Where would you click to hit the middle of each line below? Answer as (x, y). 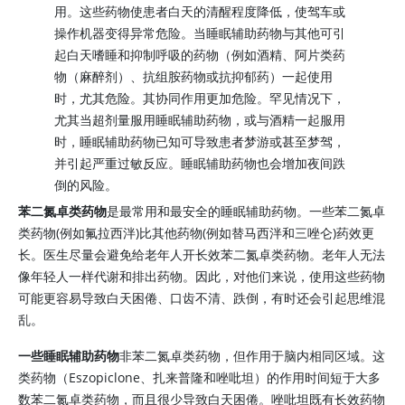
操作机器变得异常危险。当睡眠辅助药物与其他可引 (200, 33)
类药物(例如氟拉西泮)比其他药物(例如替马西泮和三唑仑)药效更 (196, 233)
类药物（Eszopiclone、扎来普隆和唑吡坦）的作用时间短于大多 (199, 377)
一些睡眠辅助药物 (69, 356)
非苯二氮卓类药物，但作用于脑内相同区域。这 (252, 356)
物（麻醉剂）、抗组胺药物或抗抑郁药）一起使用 (193, 76)
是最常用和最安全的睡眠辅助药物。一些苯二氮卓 (246, 211)
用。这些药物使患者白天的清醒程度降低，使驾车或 (200, 11)
